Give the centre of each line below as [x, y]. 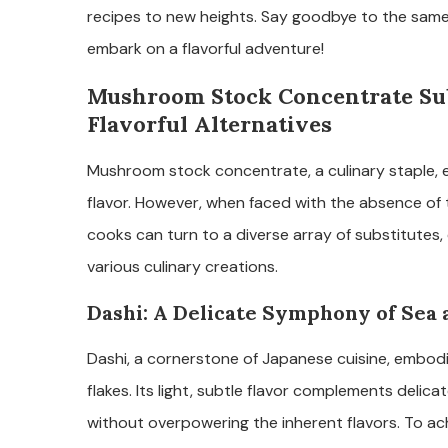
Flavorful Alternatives [209, 124]
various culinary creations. [182, 267]
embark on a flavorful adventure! [205, 49]
